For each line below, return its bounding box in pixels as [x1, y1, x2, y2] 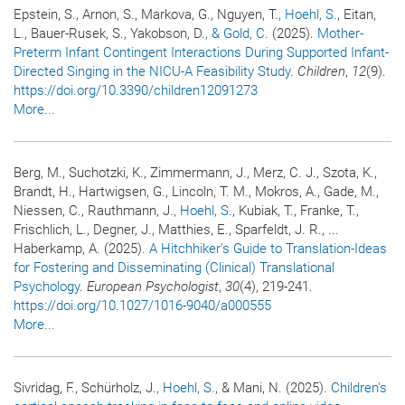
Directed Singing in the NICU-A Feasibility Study [14, 63, 290, 80]
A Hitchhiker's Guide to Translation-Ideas [149, 240, 387, 258]
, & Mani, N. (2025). [215, 380, 331, 397]
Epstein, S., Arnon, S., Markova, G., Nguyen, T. [14, 6, 278, 24]
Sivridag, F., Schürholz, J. [14, 380, 156, 397]
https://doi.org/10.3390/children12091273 [14, 82, 258, 99]
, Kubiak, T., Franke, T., [232, 202, 359, 220]
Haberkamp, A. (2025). [14, 240, 149, 258]
